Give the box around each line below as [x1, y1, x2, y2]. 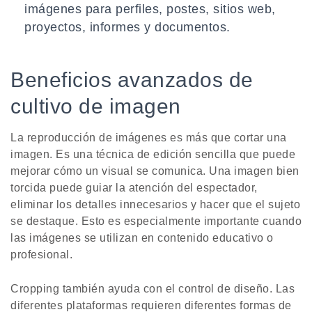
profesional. [10, 249, 72, 261]
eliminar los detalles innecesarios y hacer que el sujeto [10, 198, 300, 211]
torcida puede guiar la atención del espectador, [10, 182, 258, 194]
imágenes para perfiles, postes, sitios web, [24, 2, 276, 17]
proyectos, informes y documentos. [24, 20, 231, 35]
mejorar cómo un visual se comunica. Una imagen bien [10, 165, 299, 178]
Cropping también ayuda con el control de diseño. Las [10, 283, 295, 295]
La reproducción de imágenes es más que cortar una [10, 132, 287, 144]
